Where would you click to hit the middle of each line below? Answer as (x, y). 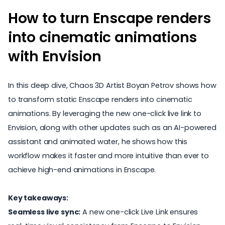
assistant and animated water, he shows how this (98, 142)
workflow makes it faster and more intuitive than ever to (108, 156)
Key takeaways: (38, 198)
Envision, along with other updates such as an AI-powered (112, 128)
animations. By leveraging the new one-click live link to (105, 114)
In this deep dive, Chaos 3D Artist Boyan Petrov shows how (112, 85)
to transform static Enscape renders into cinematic (100, 99)
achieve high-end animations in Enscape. (82, 170)
